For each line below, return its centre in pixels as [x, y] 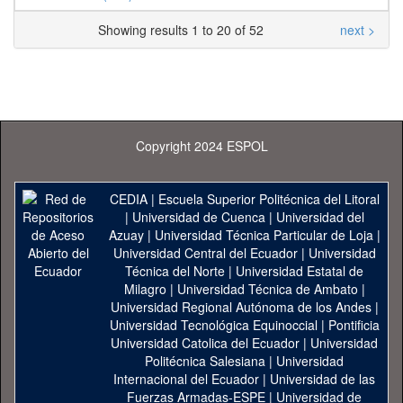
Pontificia [354, 325]
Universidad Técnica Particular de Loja [264, 235]
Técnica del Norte [175, 271]
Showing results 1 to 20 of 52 [184, 30]
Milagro [145, 289]
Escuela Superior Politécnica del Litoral [269, 199]
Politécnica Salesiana [205, 361]
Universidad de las [322, 379]
